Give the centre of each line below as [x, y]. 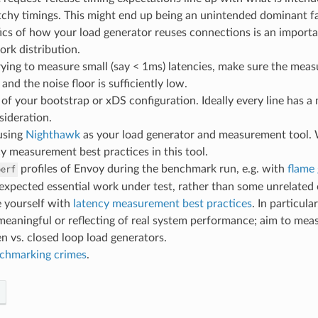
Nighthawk [53, 135]
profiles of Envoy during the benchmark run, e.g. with [152, 169]
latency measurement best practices [162, 203]
